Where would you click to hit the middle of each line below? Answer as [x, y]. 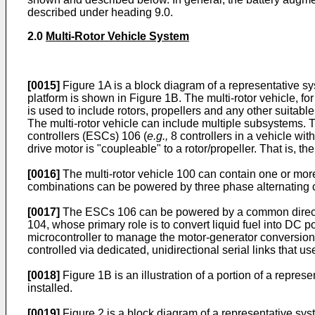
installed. [50, 288]
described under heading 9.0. [100, 12]
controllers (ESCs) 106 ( [87, 136]
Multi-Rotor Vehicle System [117, 36]
